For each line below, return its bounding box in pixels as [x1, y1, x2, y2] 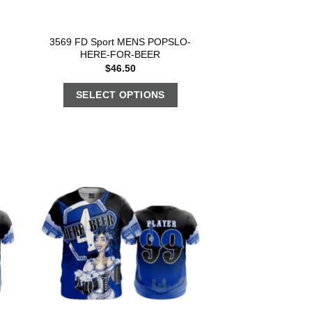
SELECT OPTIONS [75, 88, 165, 100]
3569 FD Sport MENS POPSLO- [49, 36, 192, 47]
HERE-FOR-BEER [80, 48, 161, 60]
